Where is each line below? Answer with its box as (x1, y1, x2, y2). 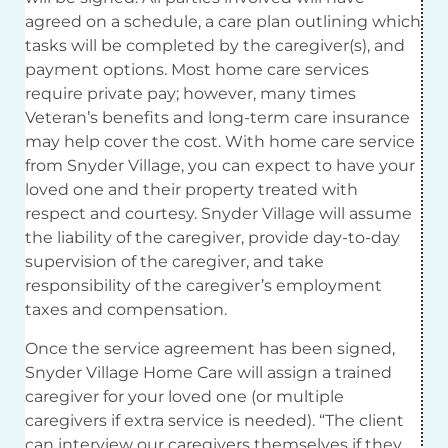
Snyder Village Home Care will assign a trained (25, 362, 392, 382)
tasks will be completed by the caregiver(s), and (25, 36, 405, 56)
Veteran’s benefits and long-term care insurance (25, 108, 410, 128)
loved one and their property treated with (25, 180, 358, 200)
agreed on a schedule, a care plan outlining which (25, 12, 421, 32)
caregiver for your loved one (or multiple (25, 386, 344, 406)
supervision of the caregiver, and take (25, 252, 324, 272)
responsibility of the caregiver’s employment (25, 276, 382, 296)
